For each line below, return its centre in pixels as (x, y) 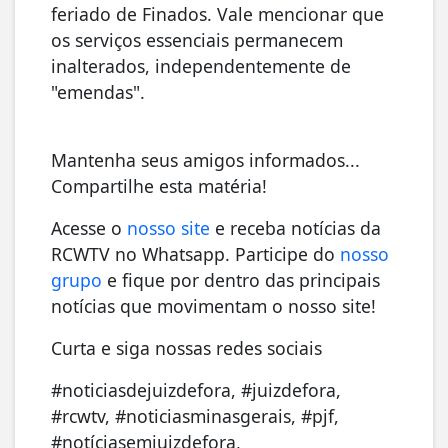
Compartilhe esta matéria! (159, 185)
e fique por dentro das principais (241, 279)
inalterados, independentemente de (201, 65)
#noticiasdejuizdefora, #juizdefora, (196, 389)
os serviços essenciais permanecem (197, 39)
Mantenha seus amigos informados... (205, 159)
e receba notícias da (295, 227)
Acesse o (89, 227)
